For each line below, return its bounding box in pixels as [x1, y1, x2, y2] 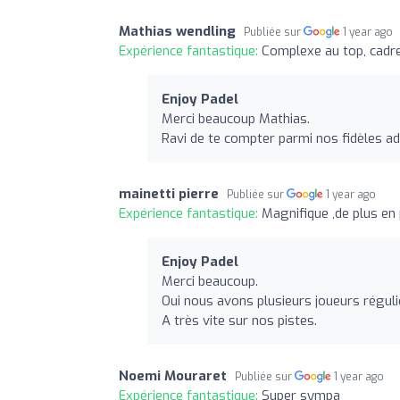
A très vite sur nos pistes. [162, 311, 317, 329]
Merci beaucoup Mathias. [162, 109, 310, 128]
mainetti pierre [119, 184, 219, 203]
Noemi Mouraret [119, 366, 227, 385]
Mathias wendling [119, 21, 236, 40]
